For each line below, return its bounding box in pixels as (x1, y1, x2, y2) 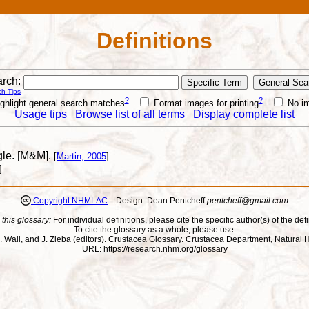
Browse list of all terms (75, 108, 185, 120)
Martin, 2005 (57, 151, 106, 162)
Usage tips (14, 108, 67, 120)
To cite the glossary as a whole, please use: (73, 225, 236, 235)
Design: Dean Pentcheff (108, 196, 207, 206)
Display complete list (193, 108, 295, 120)
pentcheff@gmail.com (207, 196, 288, 206)
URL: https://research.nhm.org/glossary (81, 244, 228, 255)
